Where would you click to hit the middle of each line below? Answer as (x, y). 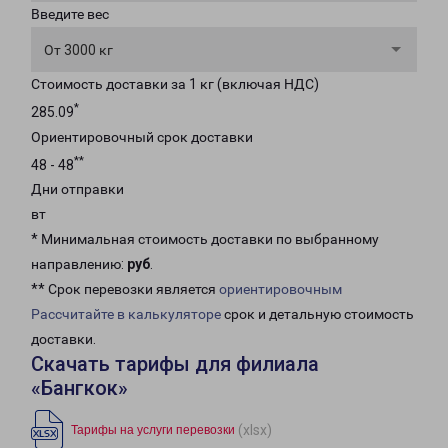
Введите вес (70, 14)
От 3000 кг (78, 50)
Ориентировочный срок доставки (142, 136)
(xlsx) (255, 429)
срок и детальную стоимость (317, 314)
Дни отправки (77, 189)
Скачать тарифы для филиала (175, 364)
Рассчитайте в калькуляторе (126, 314)
